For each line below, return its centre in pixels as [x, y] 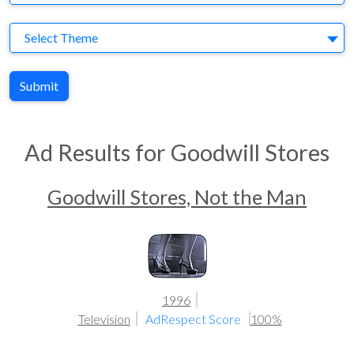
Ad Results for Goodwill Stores [177, 153]
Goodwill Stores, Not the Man [177, 197]
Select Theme [61, 38]
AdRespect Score [194, 319]
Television [104, 319]
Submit [39, 86]
